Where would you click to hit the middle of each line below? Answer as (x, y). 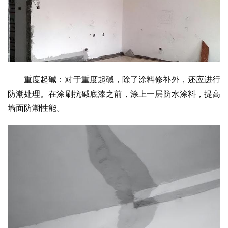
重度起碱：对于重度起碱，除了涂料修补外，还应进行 (122, 79)
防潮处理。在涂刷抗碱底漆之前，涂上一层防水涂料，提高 (114, 93)
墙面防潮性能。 (36, 108)
